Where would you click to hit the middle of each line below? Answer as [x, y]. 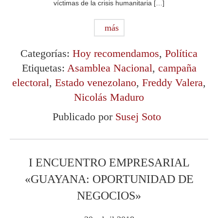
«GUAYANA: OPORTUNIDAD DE [109, 179]
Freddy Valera [173, 83]
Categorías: [46, 54]
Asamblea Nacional [109, 68]
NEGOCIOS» [109, 196]
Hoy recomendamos [116, 54]
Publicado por [84, 117]
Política [181, 54]
